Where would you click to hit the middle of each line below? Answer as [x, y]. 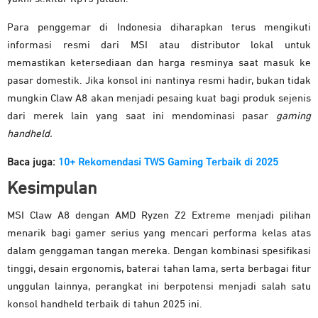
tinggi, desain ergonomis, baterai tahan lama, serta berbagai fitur [159, 268]
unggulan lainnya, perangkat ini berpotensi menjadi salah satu [159, 286]
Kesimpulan [52, 188]
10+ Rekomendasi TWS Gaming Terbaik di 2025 [168, 162]
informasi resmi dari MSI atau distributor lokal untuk [159, 45]
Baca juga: [33, 162]
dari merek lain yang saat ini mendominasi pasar [138, 116]
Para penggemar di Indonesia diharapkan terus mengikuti [159, 27]
